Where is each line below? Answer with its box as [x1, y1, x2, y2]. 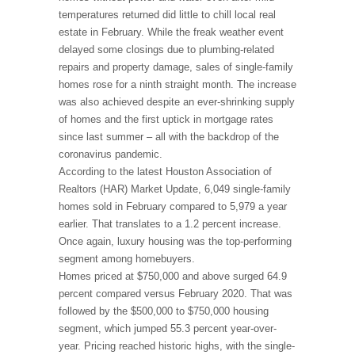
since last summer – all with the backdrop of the [59, 131, 279, 143]
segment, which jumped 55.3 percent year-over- [59, 323, 277, 334]
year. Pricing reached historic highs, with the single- [59, 340, 295, 352]
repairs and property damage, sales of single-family [59, 61, 293, 73]
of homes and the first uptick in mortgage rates [59, 113, 273, 125]
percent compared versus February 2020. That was [59, 288, 292, 300]
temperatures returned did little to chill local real [59, 9, 276, 21]
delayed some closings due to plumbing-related [59, 44, 274, 55]
